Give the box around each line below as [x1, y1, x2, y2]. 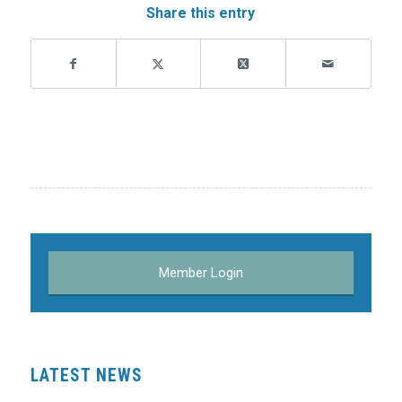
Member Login [158, 264, 243, 281]
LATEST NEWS [30, 364, 143, 386]
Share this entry [146, 4, 256, 22]
